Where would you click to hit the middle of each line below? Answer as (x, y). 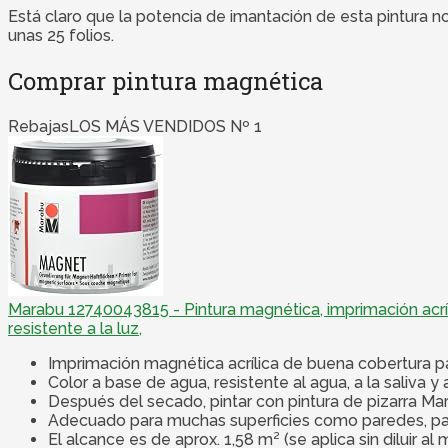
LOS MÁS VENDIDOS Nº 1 (165, 127)
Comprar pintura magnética (165, 81)
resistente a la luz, (75, 329)
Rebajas (38, 127)
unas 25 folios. (61, 36)
